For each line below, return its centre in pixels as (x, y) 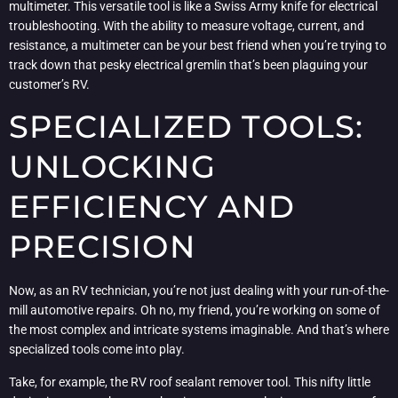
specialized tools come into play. (97, 350)
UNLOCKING (112, 167)
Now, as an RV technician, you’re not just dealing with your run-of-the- (199, 291)
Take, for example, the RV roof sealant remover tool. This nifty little (190, 382)
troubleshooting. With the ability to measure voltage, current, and (187, 25)
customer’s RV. (49, 84)
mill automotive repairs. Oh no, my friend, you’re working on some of (195, 310)
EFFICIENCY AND (152, 207)
